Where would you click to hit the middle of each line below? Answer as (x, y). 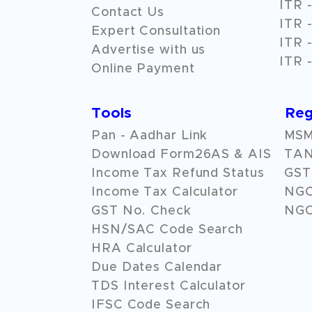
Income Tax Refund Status (178, 173)
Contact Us (128, 13)
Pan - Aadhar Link (150, 136)
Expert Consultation (156, 31)
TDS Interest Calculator (169, 286)
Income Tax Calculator (165, 192)
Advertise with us (149, 50)
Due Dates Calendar (157, 267)
